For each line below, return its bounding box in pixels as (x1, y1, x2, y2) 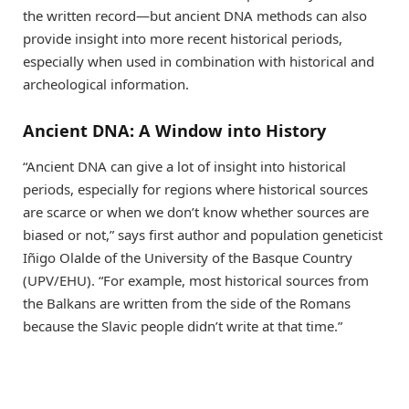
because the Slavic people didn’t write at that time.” (23, 317, 342, 336)
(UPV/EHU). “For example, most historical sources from (23, 271, 369, 290)
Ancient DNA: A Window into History (23, 119, 326, 142)
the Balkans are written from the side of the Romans (23, 294, 351, 313)
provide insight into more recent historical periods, (23, 29, 342, 48)
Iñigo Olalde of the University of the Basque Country (23, 248, 352, 267)
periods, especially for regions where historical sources (23, 180, 368, 199)
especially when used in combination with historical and (23, 52, 374, 71)
